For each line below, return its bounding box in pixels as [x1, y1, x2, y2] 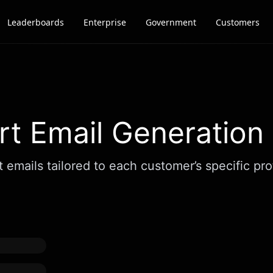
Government [146, 16, 196, 28]
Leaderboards [7, 16, 64, 28]
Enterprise [83, 16, 126, 28]
